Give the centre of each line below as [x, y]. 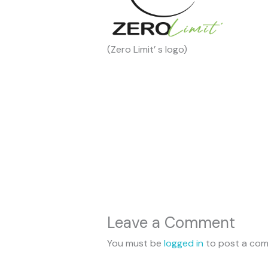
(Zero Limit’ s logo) [147, 50]
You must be [135, 243]
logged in [183, 243]
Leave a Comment [171, 223]
